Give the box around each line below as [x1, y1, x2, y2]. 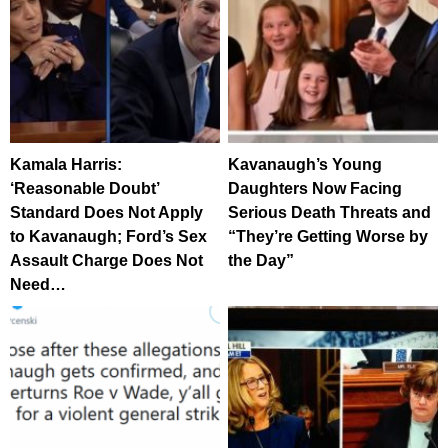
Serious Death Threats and [228, 203, 432, 221]
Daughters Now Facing [228, 179, 403, 197]
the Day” [228, 251, 295, 269]
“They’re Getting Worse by [228, 227, 429, 245]
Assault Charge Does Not [10, 251, 203, 269]
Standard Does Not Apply [10, 203, 203, 221]
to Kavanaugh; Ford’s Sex [10, 227, 207, 245]
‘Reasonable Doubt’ [10, 179, 159, 197]
